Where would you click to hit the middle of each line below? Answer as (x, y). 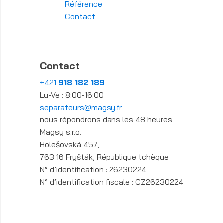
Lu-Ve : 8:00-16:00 (72, 95)
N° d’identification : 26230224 (93, 169)
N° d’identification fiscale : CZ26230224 (111, 182)
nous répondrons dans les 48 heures (106, 120)
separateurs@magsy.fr (81, 107)
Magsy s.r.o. (60, 132)
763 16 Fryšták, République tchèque (104, 157)
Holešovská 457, (69, 145)
